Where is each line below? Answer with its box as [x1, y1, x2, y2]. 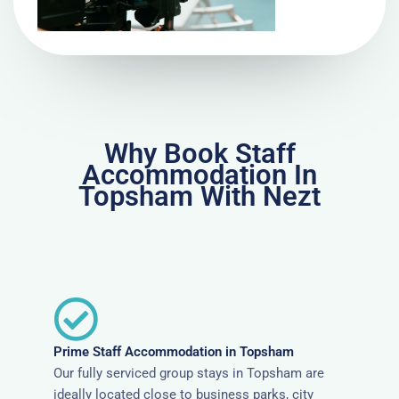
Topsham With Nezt [78, 179, 321, 213]
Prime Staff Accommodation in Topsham [53, 343, 294, 360]
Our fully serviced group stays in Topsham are [53, 364, 324, 381]
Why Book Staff [103, 136, 296, 170]
